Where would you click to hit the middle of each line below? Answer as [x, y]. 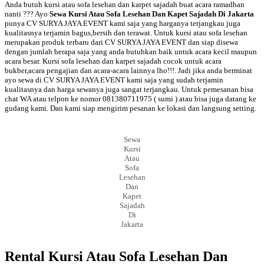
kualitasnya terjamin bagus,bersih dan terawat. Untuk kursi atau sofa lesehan [126, 32]
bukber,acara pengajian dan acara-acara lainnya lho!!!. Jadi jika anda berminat [128, 70]
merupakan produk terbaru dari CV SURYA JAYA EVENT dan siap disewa [121, 42]
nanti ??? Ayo [27, 14]
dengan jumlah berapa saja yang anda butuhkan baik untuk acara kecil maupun [131, 51]
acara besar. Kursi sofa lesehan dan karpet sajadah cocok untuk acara [113, 61]
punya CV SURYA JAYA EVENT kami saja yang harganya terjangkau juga [123, 23]
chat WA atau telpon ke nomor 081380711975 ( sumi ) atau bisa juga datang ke [131, 98]
